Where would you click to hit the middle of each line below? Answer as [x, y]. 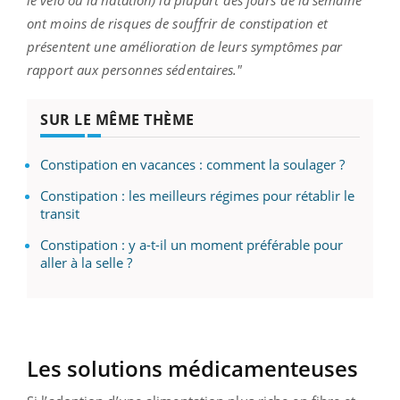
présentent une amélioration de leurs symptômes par [185, 46]
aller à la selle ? [86, 262]
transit [60, 213]
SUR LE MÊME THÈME [117, 119]
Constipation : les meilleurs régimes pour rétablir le [197, 195]
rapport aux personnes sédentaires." [135, 69]
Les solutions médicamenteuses [192, 368]
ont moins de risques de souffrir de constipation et [178, 23]
